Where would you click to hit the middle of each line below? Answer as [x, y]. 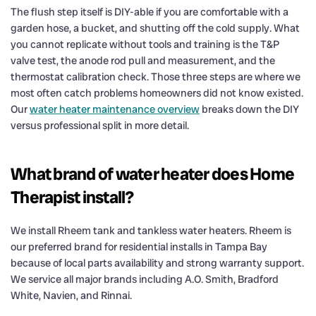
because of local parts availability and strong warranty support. [157, 263]
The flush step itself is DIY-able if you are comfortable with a [150, 12]
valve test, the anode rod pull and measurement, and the [143, 60]
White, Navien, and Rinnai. [71, 295]
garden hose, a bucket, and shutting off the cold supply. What [155, 28]
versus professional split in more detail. [100, 125]
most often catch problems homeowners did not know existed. [157, 93]
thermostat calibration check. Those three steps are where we [156, 77]
